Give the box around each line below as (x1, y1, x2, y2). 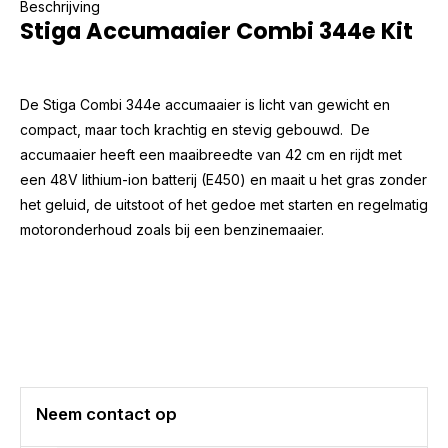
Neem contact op (36, 404, 177, 424)
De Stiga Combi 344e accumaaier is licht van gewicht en (20, 96, 390, 113)
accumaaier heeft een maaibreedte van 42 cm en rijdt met (20, 146, 402, 163)
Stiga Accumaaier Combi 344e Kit (20, 15, 413, 47)
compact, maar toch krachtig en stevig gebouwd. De (20, 121, 370, 138)
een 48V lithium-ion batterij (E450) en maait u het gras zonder (20, 171, 427, 188)
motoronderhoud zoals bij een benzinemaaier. (20, 221, 324, 238)
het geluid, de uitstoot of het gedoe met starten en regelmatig (20, 196, 428, 213)
